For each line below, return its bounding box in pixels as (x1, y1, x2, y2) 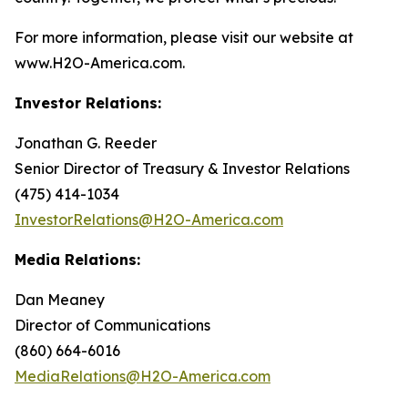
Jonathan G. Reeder (15, 134, 157, 152)
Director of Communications (15, 316, 210, 334)
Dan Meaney (15, 291, 105, 309)
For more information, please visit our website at (15, 28, 353, 46)
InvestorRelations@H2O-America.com (15, 210, 283, 229)
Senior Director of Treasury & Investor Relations (15, 159, 350, 178)
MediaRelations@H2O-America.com (15, 367, 270, 385)
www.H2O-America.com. (15, 54, 185, 72)
